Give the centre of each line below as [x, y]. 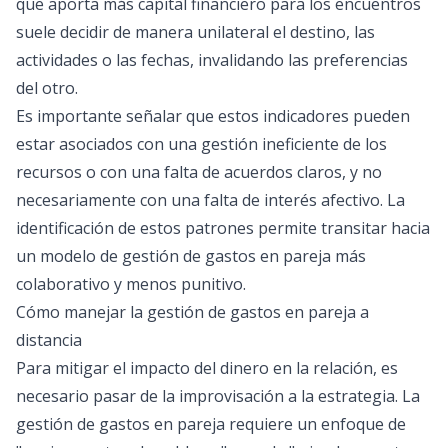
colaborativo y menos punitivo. [131, 284]
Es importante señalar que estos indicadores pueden [213, 116]
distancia [49, 340]
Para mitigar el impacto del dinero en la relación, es [207, 368]
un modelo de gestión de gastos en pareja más [191, 256]
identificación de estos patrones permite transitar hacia [223, 228]
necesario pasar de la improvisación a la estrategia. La [218, 396]
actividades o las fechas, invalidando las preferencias [212, 60]
